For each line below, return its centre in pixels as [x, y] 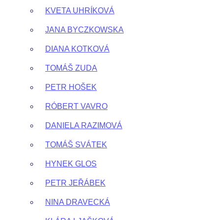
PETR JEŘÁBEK [75, 183]
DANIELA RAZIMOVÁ [84, 125]
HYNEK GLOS [71, 164]
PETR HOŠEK [71, 87]
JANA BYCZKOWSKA [84, 30]
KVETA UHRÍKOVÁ [80, 11]
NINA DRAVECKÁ [78, 202]
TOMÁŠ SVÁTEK [76, 145]
